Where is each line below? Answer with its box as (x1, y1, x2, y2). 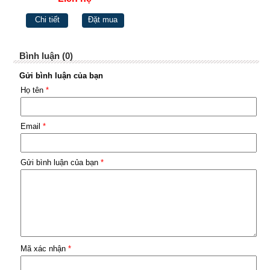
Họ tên (20, 86, 46, 95)
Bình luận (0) (19, 51, 73, 61)
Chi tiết (34, 15, 60, 25)
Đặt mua (88, 15, 118, 25)
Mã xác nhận (20, 244, 68, 254)
